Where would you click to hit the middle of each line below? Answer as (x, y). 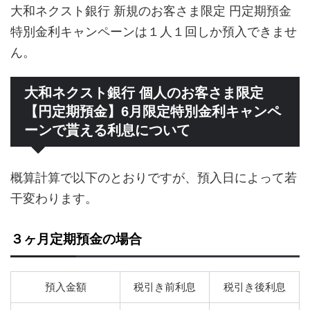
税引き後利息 (254, 287)
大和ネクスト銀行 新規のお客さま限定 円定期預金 (151, 11)
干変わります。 (54, 199)
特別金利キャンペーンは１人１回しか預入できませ (154, 32)
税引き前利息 (165, 287)
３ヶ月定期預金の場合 (76, 239)
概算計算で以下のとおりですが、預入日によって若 (154, 178)
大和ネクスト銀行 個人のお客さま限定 (144, 93)
